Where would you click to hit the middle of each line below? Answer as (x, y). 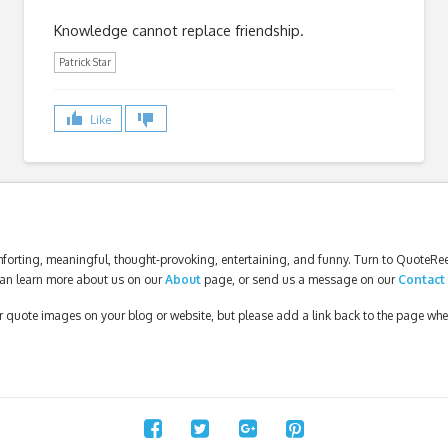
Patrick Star (85, 61)
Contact (421, 280)
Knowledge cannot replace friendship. (179, 29)
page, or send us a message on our (300, 280)
